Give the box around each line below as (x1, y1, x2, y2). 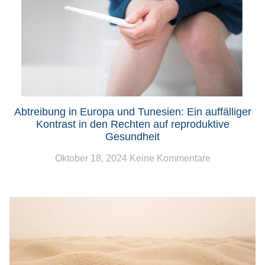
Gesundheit (105, 131, 160, 143)
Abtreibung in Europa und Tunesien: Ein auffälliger (14, 106, 251, 118)
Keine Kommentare (129, 153, 211, 164)
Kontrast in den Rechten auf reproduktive (35, 118, 230, 131)
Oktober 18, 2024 (54, 153, 130, 164)
